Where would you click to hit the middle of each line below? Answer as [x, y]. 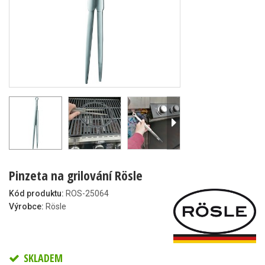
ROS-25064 [87, 193]
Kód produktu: [36, 193]
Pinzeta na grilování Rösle [76, 175]
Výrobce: [26, 206]
